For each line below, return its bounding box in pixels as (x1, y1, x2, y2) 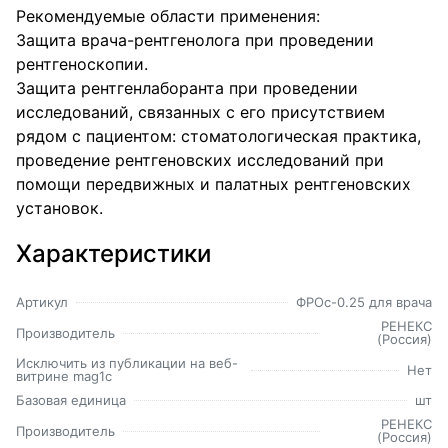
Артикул (16, 294, 68, 310)
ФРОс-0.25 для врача (296, 294, 432, 310)
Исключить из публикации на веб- (16, 355, 238, 371)
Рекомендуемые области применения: (16, 6, 320, 26)
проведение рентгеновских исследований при (16, 150, 384, 170)
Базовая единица (16, 392, 126, 408)
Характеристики (16, 239, 211, 268)
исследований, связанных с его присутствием (16, 102, 385, 122)
